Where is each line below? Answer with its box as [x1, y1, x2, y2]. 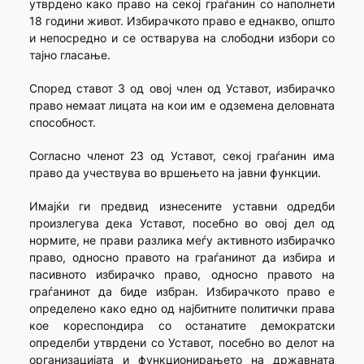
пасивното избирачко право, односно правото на [28, 267, 336, 282]
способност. [28, 115, 96, 130]
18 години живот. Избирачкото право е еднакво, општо [28, 14, 336, 28]
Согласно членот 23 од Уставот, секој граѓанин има [28, 149, 336, 163]
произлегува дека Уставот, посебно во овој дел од [28, 216, 336, 231]
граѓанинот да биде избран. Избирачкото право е [28, 284, 336, 299]
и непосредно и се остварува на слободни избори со [28, 31, 336, 45]
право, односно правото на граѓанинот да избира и [28, 250, 336, 265]
